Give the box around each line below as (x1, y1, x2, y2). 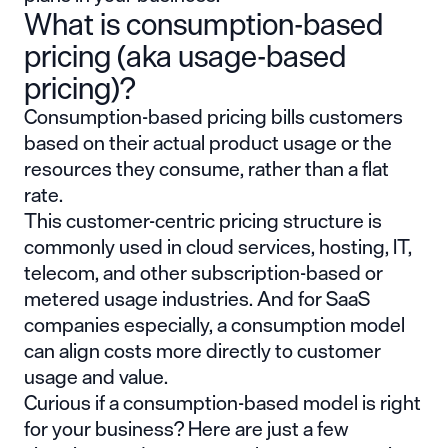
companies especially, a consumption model (24, 307, 405, 341)
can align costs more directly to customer (24, 333, 381, 367)
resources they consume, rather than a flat (24, 151, 389, 185)
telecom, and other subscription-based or (24, 255, 383, 289)
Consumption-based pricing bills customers (24, 99, 403, 133)
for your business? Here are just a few (24, 411, 348, 445)
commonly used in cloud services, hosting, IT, (24, 229, 412, 263)
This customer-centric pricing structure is (24, 203, 382, 237)
